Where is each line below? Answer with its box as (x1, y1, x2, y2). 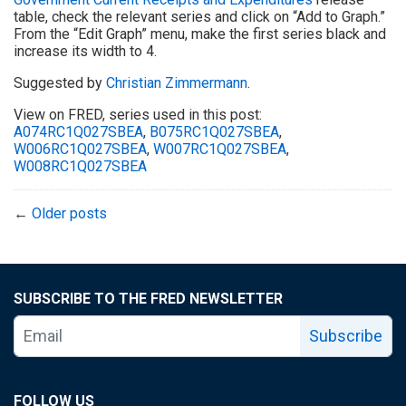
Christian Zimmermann (106, 74, 247, 92)
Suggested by (14, 74, 106, 92)
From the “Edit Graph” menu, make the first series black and (14, 25, 386, 43)
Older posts (28, 205, 107, 223)
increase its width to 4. (14, 43, 157, 61)
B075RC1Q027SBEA (150, 123, 279, 141)
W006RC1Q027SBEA (14, 140, 147, 159)
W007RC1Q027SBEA (153, 140, 286, 159)
